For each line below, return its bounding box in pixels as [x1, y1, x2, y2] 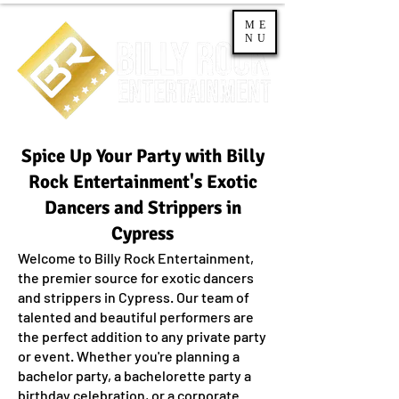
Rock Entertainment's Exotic [28, 170, 257, 193]
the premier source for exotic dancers [18, 269, 254, 286]
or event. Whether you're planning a [18, 347, 240, 364]
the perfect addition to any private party [18, 328, 266, 345]
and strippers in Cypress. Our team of [18, 289, 249, 305]
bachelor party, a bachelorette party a [18, 367, 251, 384]
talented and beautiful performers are [18, 308, 254, 325]
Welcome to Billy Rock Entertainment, [18, 249, 254, 266]
